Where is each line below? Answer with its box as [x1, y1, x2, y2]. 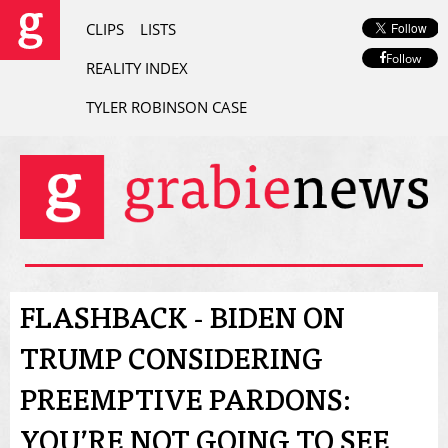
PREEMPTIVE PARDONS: [20, 390, 351, 419]
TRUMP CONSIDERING [20, 349, 323, 378]
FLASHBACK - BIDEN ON [20, 308, 345, 337]
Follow [385, 49, 421, 67]
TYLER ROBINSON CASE [86, 97, 247, 117]
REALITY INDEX [86, 58, 188, 78]
